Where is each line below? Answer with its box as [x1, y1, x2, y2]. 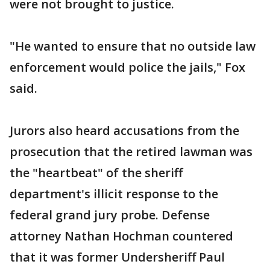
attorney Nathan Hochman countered [10, 228, 233, 244]
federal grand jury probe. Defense [10, 207, 210, 223]
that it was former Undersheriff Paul [10, 249, 225, 265]
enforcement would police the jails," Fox [10, 59, 245, 75]
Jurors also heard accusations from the [10, 122, 239, 139]
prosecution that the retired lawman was [10, 143, 253, 160]
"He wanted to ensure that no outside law [10, 38, 256, 54]
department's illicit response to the [10, 186, 218, 202]
